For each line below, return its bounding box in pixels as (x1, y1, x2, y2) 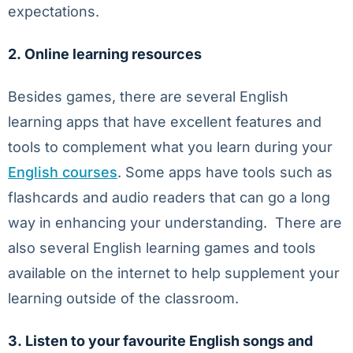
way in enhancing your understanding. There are (8, 214, 342, 231)
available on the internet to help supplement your (8, 265, 340, 281)
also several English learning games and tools (8, 240, 316, 256)
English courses (8, 164, 117, 180)
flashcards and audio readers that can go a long (8, 189, 330, 206)
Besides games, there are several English (8, 88, 288, 105)
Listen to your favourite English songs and (25, 333, 313, 349)
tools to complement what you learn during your (8, 139, 333, 155)
